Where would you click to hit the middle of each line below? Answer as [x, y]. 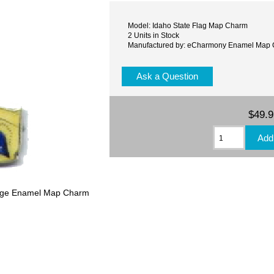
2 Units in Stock [154, 35]
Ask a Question [168, 76]
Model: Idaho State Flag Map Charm [188, 25]
